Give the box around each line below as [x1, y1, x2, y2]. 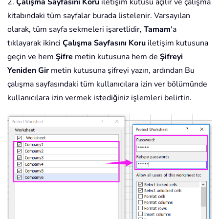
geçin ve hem [7, 51, 56, 63]
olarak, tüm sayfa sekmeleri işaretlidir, [7, 24, 144, 35]
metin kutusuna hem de [73, 51, 160, 63]
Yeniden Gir [7, 65, 49, 76]
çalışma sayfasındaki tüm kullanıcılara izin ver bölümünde [7, 79, 207, 90]
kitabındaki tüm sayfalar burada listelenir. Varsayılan [7, 10, 190, 22]
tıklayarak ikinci [7, 38, 63, 49]
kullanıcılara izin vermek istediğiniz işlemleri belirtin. [7, 92, 192, 104]
